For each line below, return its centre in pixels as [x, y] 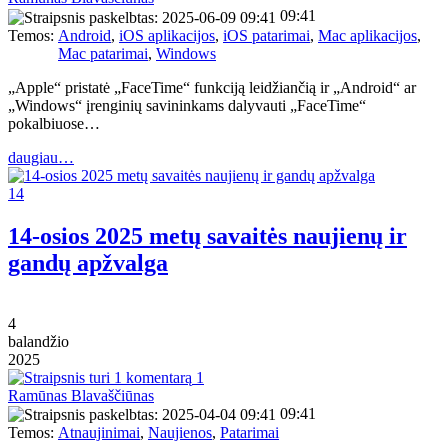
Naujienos [180, 433]
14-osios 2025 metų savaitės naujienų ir [207, 235]
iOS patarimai [266, 35]
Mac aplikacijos [367, 35]
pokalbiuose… [54, 123]
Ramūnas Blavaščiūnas [81, 395]
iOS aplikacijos [167, 35]
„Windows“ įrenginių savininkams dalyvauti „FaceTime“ [187, 105]
